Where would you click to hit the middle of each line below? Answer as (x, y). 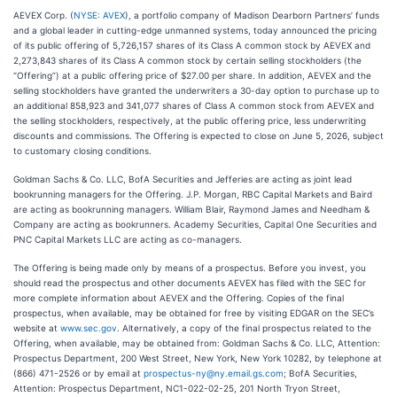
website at (37, 328)
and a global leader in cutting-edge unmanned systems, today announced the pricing (195, 30)
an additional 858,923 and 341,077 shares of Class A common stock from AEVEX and (194, 105)
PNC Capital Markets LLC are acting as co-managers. (128, 239)
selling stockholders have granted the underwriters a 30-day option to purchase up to (196, 90)
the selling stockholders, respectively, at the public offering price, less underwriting (190, 121)
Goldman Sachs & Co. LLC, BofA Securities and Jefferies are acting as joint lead (183, 179)
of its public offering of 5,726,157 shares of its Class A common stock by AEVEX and (192, 45)
